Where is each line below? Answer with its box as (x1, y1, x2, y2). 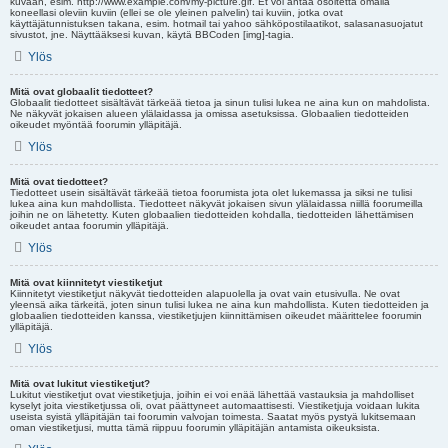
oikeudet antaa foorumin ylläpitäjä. (10, 220, 169, 231)
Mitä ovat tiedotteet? (10, 176, 108, 187)
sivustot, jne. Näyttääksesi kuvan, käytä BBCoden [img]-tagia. (10, 29, 294, 40)
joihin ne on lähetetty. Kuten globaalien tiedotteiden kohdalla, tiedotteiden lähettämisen (10, 209, 414, 220)
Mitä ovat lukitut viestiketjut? (10, 378, 150, 389)
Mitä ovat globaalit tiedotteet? (10, 86, 153, 97)
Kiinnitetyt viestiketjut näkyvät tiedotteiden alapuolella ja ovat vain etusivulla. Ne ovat (10, 288, 400, 299)
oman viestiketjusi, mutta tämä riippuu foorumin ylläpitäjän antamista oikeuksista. (10, 422, 380, 433)
